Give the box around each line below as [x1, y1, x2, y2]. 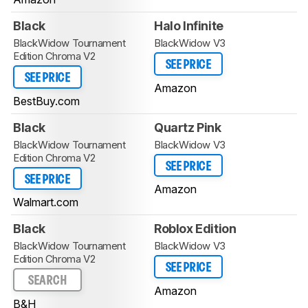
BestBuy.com [13, 93, 80, 108]
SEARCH [28, 275, 67, 287]
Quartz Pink [154, 120, 221, 135]
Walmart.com [13, 195, 78, 210]
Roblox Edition [154, 221, 236, 236]
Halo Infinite [154, 19, 223, 34]
